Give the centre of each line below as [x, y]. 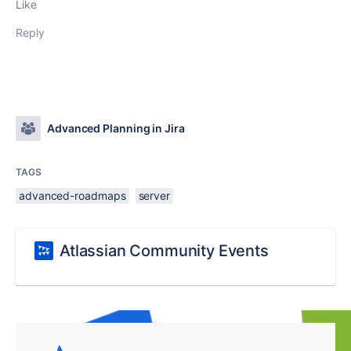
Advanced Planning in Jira [116, 128]
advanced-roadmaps [72, 195]
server [154, 195]
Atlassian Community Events [164, 251]
